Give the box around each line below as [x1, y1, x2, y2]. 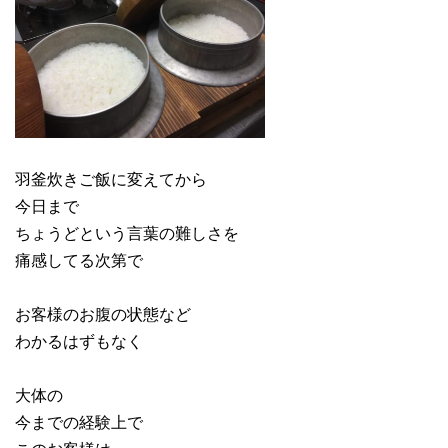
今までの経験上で [15, 409, 143, 433]
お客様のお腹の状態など [15, 301, 191, 325]
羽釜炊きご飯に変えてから [15, 166, 207, 190]
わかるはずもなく [15, 328, 143, 352]
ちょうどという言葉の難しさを [15, 220, 239, 244]
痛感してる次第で [15, 247, 143, 271]
